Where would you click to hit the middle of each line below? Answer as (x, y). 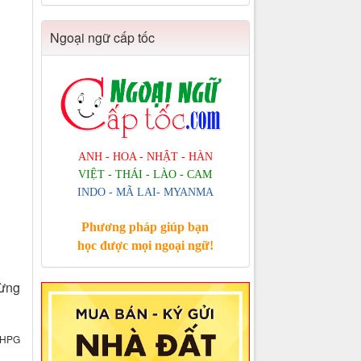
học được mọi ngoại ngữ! (145, 246)
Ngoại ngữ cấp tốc (102, 38)
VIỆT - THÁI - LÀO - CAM (145, 175)
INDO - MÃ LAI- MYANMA (145, 193)
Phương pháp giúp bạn (145, 227)
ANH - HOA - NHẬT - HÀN (145, 157)
